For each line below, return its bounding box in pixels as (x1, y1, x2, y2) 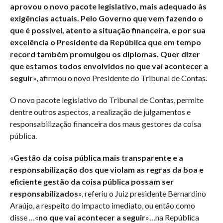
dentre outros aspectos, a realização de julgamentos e (9, 107, 191, 116)
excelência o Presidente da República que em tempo (9, 37, 201, 47)
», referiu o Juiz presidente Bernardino (78, 188, 206, 198)
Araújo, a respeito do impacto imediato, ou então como (9, 200, 195, 210)
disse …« (9, 212, 38, 222)
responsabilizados (9, 188, 78, 198)
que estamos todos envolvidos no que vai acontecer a (9, 61, 208, 71)
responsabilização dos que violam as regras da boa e (9, 164, 204, 174)
